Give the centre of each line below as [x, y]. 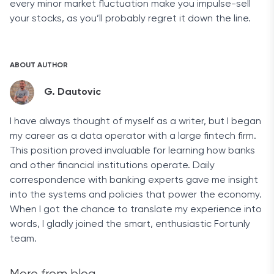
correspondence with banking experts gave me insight [134, 180]
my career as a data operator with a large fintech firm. [133, 136]
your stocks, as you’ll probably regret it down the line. [130, 19]
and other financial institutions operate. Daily [112, 166]
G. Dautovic [72, 92]
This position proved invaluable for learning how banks [132, 151]
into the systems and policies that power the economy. [136, 195]
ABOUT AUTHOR [39, 65]
